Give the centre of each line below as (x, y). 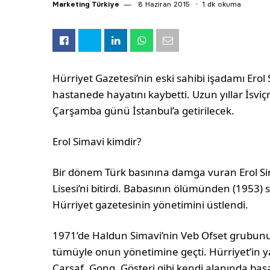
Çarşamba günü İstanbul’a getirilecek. (144, 111)
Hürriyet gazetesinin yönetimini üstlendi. (152, 205)
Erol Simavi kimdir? (97, 142)
